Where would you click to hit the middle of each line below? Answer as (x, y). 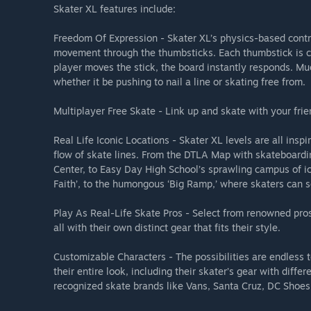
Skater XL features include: (115, 9)
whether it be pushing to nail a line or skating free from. (179, 82)
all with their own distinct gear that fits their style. (167, 228)
